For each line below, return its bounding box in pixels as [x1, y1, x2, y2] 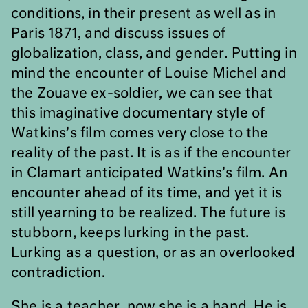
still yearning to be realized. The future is [11, 206, 285, 220]
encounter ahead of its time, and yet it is [11, 186, 283, 200]
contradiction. [11, 266, 105, 280]
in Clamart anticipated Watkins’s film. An [11, 166, 288, 180]
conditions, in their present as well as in [11, 7, 276, 21]
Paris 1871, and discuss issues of [11, 27, 226, 41]
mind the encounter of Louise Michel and [11, 67, 287, 80]
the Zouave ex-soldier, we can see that [11, 87, 274, 100]
